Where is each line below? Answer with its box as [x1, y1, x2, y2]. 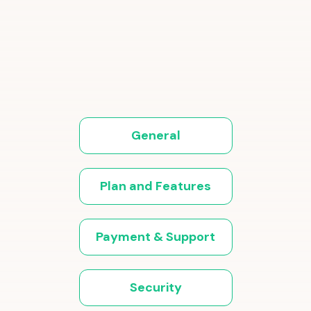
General [131, 126, 180, 144]
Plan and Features [100, 177, 211, 194]
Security [129, 278, 182, 296]
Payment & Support [96, 228, 215, 245]
